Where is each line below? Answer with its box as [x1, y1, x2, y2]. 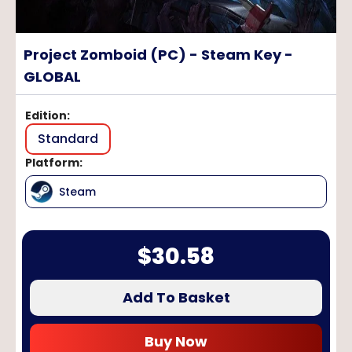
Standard [38, 129, 98, 148]
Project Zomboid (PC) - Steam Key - [24, 44, 293, 64]
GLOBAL [24, 66, 81, 86]
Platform [25, 154, 79, 170]
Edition [25, 107, 67, 123]
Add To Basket [122, 287, 230, 307]
